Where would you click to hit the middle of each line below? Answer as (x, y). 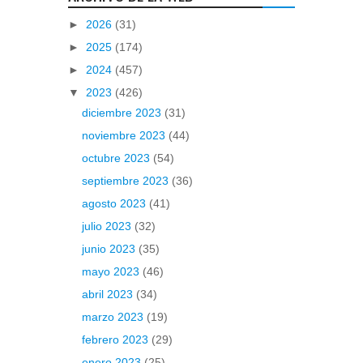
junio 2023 (110, 248)
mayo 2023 (112, 271)
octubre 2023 (117, 158)
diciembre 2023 (123, 112)
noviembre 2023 (125, 135)
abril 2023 (109, 294)
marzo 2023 (114, 316)
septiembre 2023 (126, 180)
